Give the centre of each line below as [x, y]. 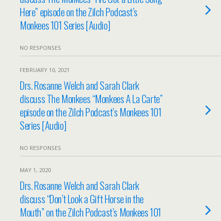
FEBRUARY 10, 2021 [45, 70]
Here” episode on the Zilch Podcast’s [79, 12]
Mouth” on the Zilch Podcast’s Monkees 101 [91, 212]
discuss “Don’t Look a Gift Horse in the [82, 199]
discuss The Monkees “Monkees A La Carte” [91, 98]
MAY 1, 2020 [35, 170]
